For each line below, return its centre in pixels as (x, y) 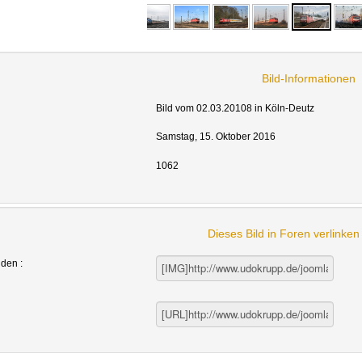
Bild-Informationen (309, 78)
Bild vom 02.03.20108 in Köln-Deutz (235, 108)
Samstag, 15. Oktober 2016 (215, 137)
